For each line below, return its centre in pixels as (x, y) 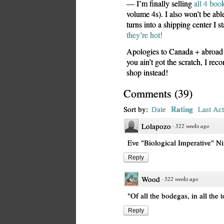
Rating (182, 109)
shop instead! (147, 72)
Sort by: (137, 109)
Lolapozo (156, 126)
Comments (147, 93)
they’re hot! (144, 35)
